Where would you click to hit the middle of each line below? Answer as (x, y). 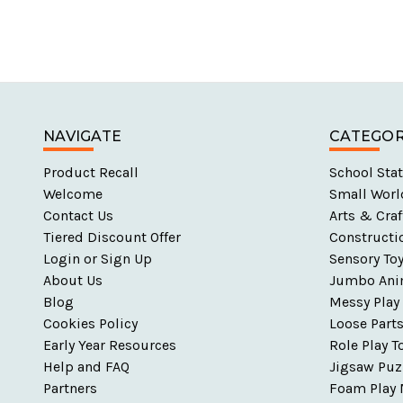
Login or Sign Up (98, 258)
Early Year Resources (110, 345)
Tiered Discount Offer (112, 237)
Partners (70, 388)
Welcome (73, 193)
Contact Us (78, 215)
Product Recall (91, 172)
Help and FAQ (86, 366)
